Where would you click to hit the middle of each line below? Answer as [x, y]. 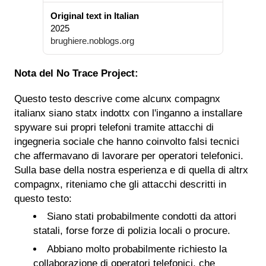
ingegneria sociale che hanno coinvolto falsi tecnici [127, 141]
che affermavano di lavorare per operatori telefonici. [129, 156]
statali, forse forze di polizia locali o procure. [132, 231]
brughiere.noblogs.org [92, 41]
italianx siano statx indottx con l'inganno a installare [128, 113]
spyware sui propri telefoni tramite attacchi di [114, 127]
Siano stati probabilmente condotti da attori [142, 217]
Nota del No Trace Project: [76, 73]
